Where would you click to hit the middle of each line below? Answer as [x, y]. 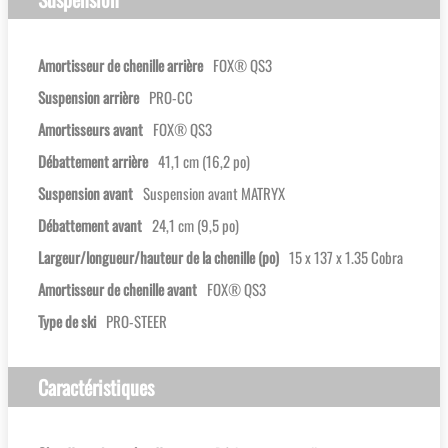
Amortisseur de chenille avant [117, 289]
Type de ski [67, 321]
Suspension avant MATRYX [214, 193]
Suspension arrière [88, 97]
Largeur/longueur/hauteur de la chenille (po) [158, 257]
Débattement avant [90, 225]
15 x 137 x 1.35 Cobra [346, 257]
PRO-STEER [136, 321]
